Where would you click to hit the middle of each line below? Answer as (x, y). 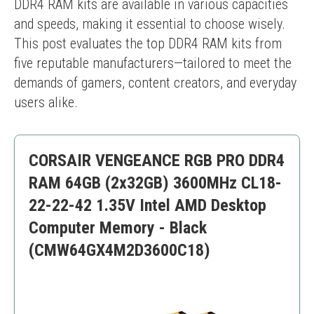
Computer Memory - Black (118, 228)
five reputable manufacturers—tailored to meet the (153, 63)
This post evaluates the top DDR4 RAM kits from (148, 43)
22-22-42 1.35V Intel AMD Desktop (148, 205)
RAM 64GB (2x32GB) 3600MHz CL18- (155, 183)
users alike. (46, 102)
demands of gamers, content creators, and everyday (155, 83)
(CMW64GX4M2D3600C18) (120, 250)
